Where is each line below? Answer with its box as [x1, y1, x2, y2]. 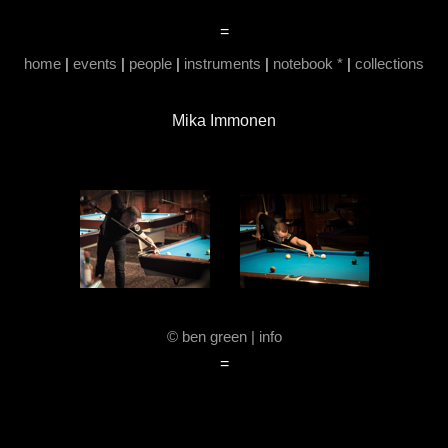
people [129, 55, 172, 72]
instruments [184, 55, 261, 72]
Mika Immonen [172, 112, 276, 129]
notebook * [273, 55, 343, 72]
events [73, 55, 117, 72]
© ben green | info [166, 328, 282, 345]
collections [355, 55, 424, 72]
